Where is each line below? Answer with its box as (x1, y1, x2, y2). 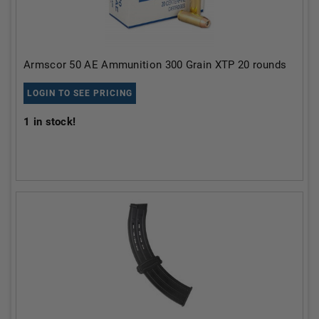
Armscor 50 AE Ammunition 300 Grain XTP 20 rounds (23, 58, 287, 71)
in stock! (30, 115, 76, 128)
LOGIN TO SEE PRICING (27, 88, 132, 98)
